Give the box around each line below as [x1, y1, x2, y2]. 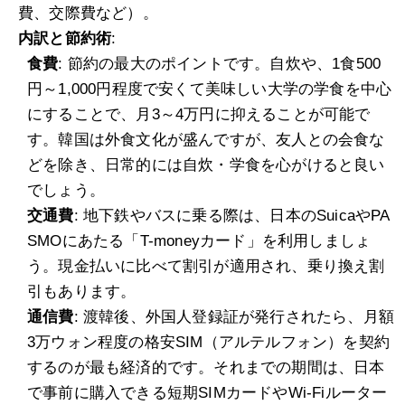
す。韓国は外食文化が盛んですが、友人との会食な [27, 131, 385, 149]
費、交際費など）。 [18, 5, 158, 23]
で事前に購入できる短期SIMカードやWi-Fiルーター [27, 384, 388, 402]
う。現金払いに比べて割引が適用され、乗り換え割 [27, 258, 385, 276]
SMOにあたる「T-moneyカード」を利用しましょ [27, 232, 372, 250]
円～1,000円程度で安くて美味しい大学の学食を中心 [27, 80, 392, 99]
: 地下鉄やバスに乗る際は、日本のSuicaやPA [73, 207, 391, 225]
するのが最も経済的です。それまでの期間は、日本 [27, 359, 385, 377]
